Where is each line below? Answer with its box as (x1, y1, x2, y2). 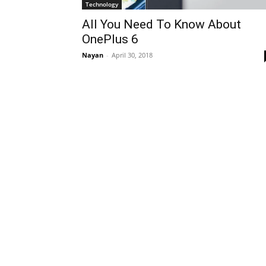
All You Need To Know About (82, 17, 241, 32)
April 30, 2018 (112, 50, 153, 60)
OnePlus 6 (82, 32, 138, 47)
